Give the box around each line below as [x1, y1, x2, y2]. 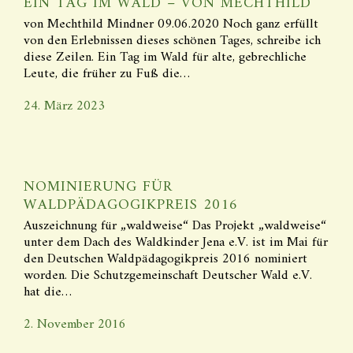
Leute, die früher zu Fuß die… [24, 62, 190, 86]
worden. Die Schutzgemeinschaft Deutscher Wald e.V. [24, 264, 312, 288]
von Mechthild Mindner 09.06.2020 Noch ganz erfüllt [24, 13, 318, 36]
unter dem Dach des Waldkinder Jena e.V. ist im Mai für [24, 231, 328, 255]
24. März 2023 [24, 95, 105, 118]
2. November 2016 [24, 313, 126, 336]
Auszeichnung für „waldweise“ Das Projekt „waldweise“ [24, 214, 326, 238]
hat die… [24, 281, 72, 304]
